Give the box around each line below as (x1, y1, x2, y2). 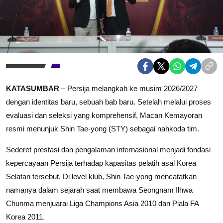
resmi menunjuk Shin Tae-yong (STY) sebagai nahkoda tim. (6, 124, 199, 133)
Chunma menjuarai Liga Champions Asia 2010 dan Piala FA (6, 199, 199, 208)
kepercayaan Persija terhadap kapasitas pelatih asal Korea (6, 158, 196, 167)
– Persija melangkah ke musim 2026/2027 (59, 84, 198, 93)
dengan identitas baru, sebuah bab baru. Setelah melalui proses (6, 97, 211, 106)
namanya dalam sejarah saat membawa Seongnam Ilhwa (6, 185, 193, 194)
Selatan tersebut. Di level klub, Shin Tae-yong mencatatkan (6, 172, 197, 181)
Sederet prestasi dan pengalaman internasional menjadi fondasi (6, 145, 211, 154)
